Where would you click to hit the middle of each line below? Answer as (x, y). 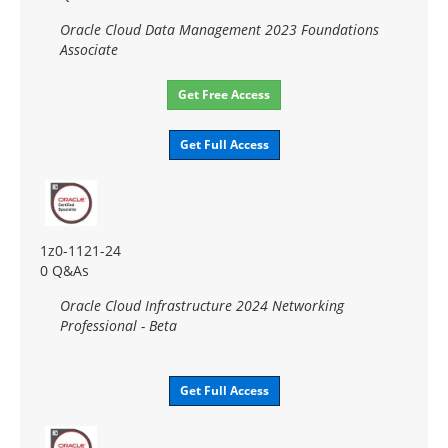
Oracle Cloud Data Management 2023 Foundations (219, 29)
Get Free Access (224, 94)
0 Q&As (64, 270)
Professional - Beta (118, 325)
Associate (89, 49)
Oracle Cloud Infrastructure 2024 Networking (202, 305)
